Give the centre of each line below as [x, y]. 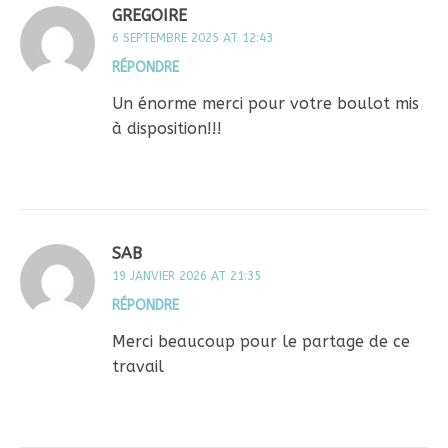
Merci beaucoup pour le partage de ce [261, 341]
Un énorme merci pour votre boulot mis [265, 103]
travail [138, 366]
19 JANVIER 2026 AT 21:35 [186, 275]
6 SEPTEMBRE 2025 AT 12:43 [192, 37]
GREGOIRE [149, 15]
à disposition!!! [167, 128]
